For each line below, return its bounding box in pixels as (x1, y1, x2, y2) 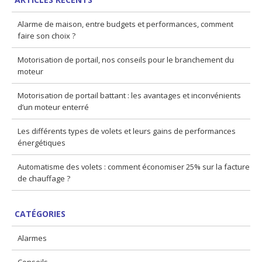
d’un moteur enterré (18, 102, 89, 112)
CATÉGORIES (15, 208, 65, 219)
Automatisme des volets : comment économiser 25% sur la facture (18, 161, 250, 172)
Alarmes (18, 233, 47, 243)
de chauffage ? (18, 173, 70, 184)
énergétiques (18, 137, 65, 148)
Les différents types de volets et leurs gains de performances (18, 126, 236, 136)
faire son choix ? (18, 30, 75, 41)
